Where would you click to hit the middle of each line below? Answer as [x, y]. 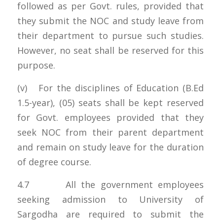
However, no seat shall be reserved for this [110, 50]
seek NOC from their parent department [110, 132]
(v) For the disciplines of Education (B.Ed [110, 88]
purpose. [37, 65]
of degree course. [55, 162]
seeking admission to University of [110, 199]
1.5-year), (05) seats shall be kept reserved [110, 102]
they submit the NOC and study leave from [110, 20]
